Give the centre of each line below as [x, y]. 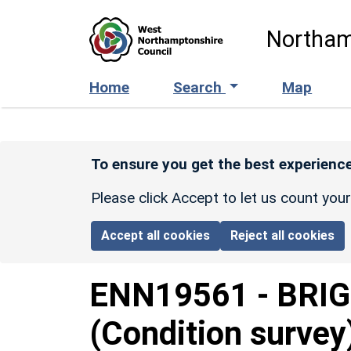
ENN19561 [169, 295]
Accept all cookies [156, 235]
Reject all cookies [283, 235]
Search [199, 87]
